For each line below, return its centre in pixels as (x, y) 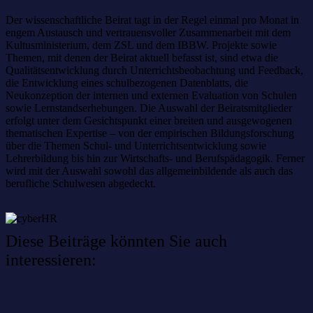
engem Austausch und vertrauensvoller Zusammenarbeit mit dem (148, 33)
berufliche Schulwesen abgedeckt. (81, 184)
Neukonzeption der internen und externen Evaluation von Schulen (151, 96)
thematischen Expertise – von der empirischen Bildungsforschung (150, 133)
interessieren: (51, 260)
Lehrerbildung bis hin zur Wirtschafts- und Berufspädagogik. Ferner (155, 159)
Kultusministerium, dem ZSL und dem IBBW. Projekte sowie (141, 45)
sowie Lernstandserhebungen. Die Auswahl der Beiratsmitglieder (149, 108)
